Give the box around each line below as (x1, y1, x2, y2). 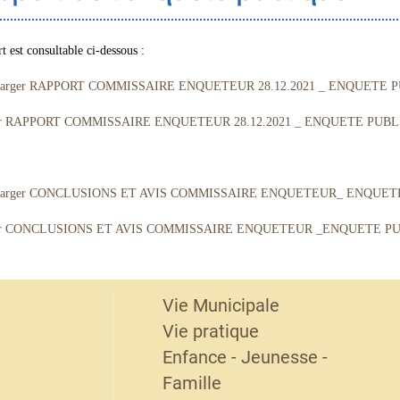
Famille (162, 372, 221, 394)
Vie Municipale (162, 295, 279, 316)
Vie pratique (162, 321, 259, 342)
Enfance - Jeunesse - (162, 346, 328, 368)
